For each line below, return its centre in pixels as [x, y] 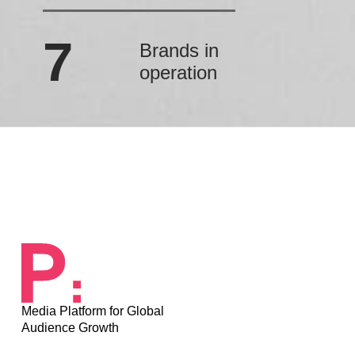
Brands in [179, 51]
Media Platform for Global [93, 311]
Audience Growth [71, 327]
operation [178, 73]
